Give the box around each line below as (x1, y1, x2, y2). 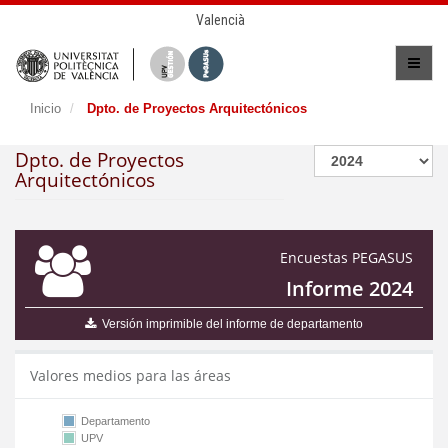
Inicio (30, 101, 61, 116)
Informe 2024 (286, 275, 413, 302)
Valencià (195, 12, 245, 28)
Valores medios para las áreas (30, 366, 231, 385)
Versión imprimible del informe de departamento (102, 317, 363, 331)
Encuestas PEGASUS (280, 248, 413, 267)
